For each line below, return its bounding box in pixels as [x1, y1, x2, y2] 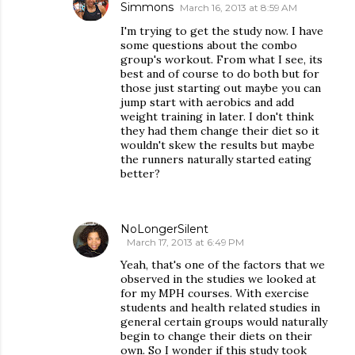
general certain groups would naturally [120, 315, 327, 329]
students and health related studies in [120, 300, 320, 315]
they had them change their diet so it [120, 124, 319, 138]
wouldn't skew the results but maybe [120, 138, 315, 152]
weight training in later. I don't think [120, 109, 314, 124]
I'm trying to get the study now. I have [120, 24, 323, 38]
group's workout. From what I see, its [120, 52, 323, 67]
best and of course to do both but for [120, 67, 319, 81]
